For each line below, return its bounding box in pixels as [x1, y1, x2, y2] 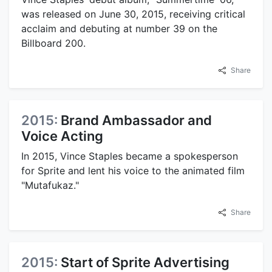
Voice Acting [21, 127, 103, 144]
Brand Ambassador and [61, 112, 212, 128]
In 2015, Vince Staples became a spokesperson [21, 149, 238, 162]
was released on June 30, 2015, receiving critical [21, 7, 245, 20]
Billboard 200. [21, 36, 86, 49]
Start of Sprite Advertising [61, 254, 229, 270]
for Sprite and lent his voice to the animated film [21, 164, 245, 177]
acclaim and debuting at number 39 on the [21, 22, 217, 35]
